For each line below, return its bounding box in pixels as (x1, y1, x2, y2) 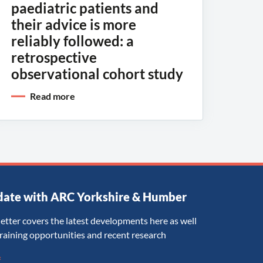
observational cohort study (11, 65, 183, 83)
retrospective (11, 49, 97, 66)
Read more (30, 90, 75, 102)
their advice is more (11, 16, 136, 33)
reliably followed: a (11, 32, 134, 50)
